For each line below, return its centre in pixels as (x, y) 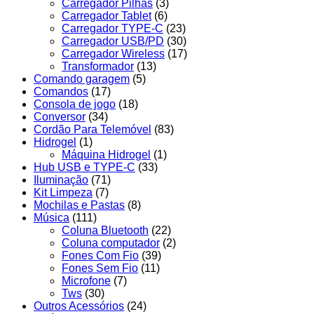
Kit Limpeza (63, 192)
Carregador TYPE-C (112, 28)
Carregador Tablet (107, 15)
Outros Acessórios (79, 306)
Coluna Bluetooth (105, 230)
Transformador (98, 66)
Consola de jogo (75, 104)
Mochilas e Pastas (79, 205)
